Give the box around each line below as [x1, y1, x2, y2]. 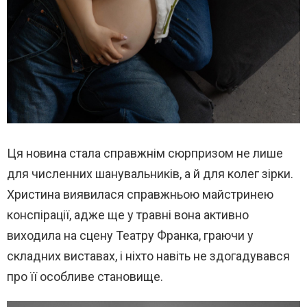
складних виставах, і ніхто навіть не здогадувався [7, 248, 290, 263]
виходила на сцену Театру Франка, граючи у [7, 228, 254, 243]
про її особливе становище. [7, 269, 163, 284]
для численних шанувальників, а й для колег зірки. [7, 166, 293, 181]
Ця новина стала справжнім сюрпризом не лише [7, 145, 283, 160]
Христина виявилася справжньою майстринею [7, 186, 273, 201]
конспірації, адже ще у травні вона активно [7, 207, 249, 222]
